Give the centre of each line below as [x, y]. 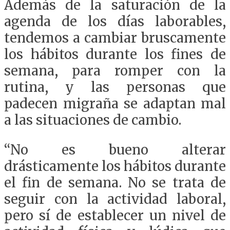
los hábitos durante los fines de [115, 54]
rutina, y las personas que [115, 87]
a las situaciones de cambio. [93, 120]
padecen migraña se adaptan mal [115, 103]
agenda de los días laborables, [115, 21]
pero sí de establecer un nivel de [115, 215]
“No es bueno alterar [115, 150]
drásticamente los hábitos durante [115, 166]
